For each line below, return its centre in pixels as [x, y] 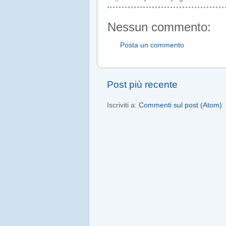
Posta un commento [152, 45]
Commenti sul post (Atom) [180, 105]
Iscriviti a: [123, 105]
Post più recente [142, 85]
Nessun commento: [159, 27]
